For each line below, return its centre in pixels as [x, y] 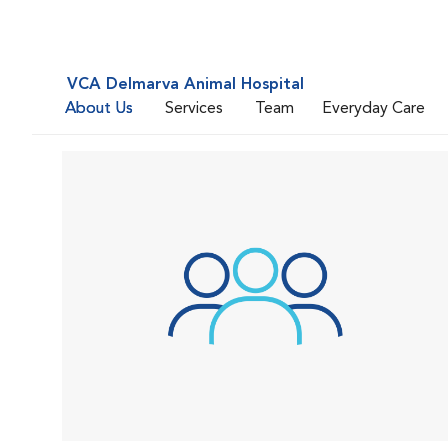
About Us [99, 108]
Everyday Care [373, 108]
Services [194, 108]
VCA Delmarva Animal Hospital [185, 85]
